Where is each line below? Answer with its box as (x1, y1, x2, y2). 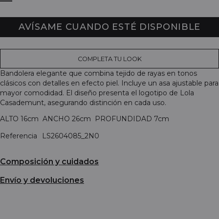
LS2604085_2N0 (42, 131, 99, 140)
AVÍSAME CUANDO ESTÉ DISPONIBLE (19, 21, 200, 32)
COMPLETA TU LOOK (77, 55, 142, 63)
